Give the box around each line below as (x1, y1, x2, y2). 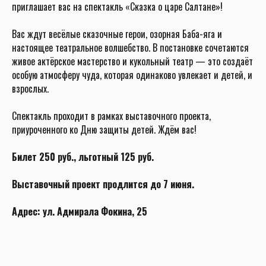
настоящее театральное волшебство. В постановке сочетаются (12, 40, 249, 55)
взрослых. (12, 81, 49, 96)
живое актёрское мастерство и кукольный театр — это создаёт (12, 53, 253, 68)
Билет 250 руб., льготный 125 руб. (12, 149, 154, 164)
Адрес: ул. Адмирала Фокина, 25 (12, 204, 147, 218)
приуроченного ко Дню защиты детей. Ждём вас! (12, 122, 197, 137)
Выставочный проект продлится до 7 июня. (12, 176, 194, 191)
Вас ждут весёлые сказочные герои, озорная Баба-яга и (12, 26, 222, 41)
